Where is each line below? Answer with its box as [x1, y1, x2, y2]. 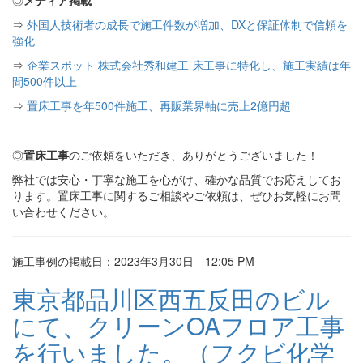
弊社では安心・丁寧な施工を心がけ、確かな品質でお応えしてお [12, 171, 341, 187]
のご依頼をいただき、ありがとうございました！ [69, 147, 318, 163]
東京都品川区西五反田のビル [12, 281, 331, 316]
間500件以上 [12, 73, 77, 89]
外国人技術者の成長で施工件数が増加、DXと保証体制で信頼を [27, 16, 348, 32]
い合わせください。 [12, 203, 114, 220]
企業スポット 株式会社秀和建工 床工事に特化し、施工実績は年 [27, 57, 351, 73]
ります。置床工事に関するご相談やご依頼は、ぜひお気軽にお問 [12, 187, 341, 203]
